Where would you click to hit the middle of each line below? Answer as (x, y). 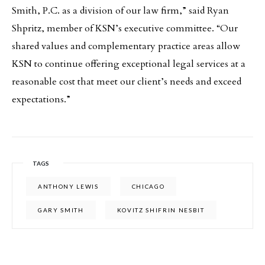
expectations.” (41, 99)
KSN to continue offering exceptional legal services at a (129, 64)
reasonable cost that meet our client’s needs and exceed (127, 82)
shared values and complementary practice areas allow (126, 46)
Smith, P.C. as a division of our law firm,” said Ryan (120, 11)
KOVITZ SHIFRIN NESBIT (161, 210)
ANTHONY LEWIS (68, 186)
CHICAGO (148, 186)
